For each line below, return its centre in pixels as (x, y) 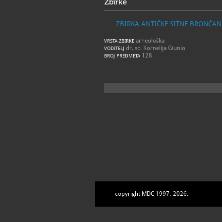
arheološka (149, 41)
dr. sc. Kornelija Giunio (155, 48)
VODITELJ (114, 48)
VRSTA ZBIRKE (119, 41)
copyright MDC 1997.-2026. (152, 194)
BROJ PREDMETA (122, 56)
